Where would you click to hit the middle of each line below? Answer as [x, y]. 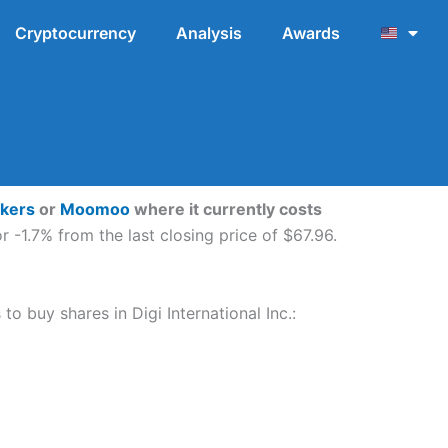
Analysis [208, 33]
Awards [310, 33]
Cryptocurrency [75, 33]
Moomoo [95, 209]
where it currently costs [226, 209]
